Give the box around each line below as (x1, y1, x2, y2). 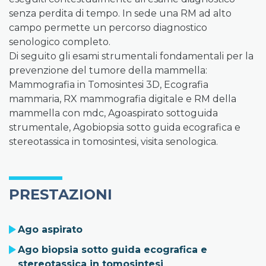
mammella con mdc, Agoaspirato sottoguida (9, 107, 218, 119)
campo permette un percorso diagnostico (9, 22, 207, 33)
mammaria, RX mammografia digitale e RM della (9, 93, 236, 104)
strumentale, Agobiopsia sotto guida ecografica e (9, 122, 240, 133)
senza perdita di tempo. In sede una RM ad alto (9, 8, 232, 19)
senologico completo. (9, 36, 110, 47)
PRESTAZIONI (9, 186, 112, 203)
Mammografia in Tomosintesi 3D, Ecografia (9, 79, 208, 90)
